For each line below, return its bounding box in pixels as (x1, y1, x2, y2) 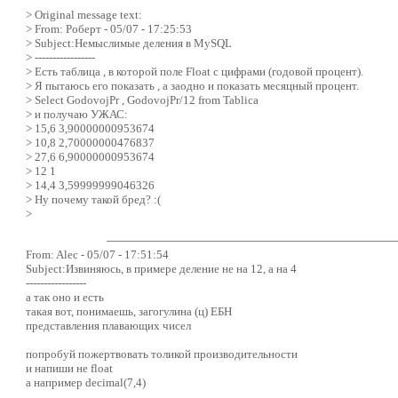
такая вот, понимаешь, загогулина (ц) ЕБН (25, 304, 232, 318)
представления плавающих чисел (25, 318, 191, 332)
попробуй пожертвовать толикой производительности (25, 346, 298, 361)
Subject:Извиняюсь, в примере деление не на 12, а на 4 (25, 261, 297, 275)
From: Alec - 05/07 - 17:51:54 (25, 247, 169, 261)
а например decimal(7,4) (25, 375, 146, 389)
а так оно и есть (25, 290, 104, 304)
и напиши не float (25, 361, 113, 375)
